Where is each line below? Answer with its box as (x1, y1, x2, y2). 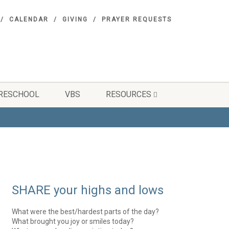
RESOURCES (106, 89, 151, 99)
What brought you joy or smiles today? (12, 217, 134, 225)
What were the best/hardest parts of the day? (12, 208, 159, 216)
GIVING (62, 16, 88, 23)
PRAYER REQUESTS (102, 16, 172, 23)
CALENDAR (9, 16, 49, 23)
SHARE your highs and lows (12, 183, 164, 197)
